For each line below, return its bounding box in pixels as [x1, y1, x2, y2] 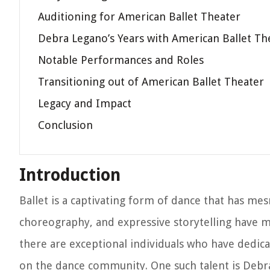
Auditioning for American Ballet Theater [38, 10, 240, 23]
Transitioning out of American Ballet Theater [38, 75, 264, 88]
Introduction [19, 165, 121, 185]
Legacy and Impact [38, 97, 131, 110]
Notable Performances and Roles [38, 54, 204, 66]
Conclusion [38, 119, 93, 131]
